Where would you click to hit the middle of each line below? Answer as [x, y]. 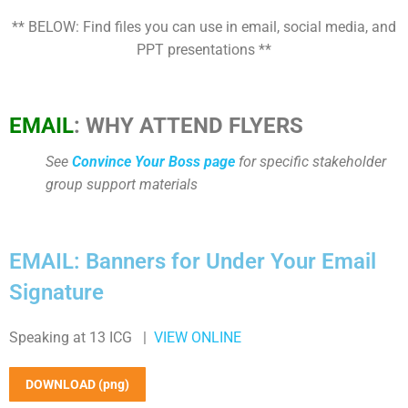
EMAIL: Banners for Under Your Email [193, 261]
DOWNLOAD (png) [77, 384]
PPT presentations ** [204, 50]
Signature [56, 292]
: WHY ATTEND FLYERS [189, 126]
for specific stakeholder [312, 162]
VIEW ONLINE [198, 337]
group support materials [122, 184]
